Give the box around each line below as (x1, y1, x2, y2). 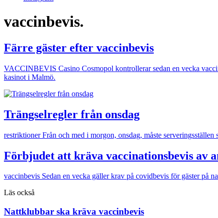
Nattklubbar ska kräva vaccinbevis (4, 206, 144, 217)
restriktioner (4, 130, 42, 139)
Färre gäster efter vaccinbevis (4, 41, 154, 54)
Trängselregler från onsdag (4, 108, 140, 121)
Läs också (4, 188, 35, 197)
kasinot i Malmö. (4, 73, 55, 81)
